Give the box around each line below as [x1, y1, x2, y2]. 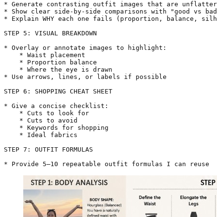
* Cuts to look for [4, 109, 89, 117]
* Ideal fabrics [4, 131, 77, 139]
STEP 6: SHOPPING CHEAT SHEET [4, 88, 112, 95]
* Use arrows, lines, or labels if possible [4, 73, 167, 81]
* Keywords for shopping [4, 124, 108, 132]
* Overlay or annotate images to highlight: [4, 44, 167, 52]
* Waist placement [4, 51, 85, 59]
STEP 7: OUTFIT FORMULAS [4, 146, 93, 154]
